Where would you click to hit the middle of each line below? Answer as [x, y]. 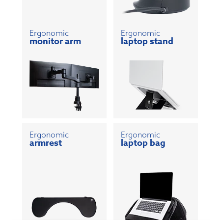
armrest [45, 143]
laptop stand [147, 41]
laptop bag [143, 143]
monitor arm [55, 41]
